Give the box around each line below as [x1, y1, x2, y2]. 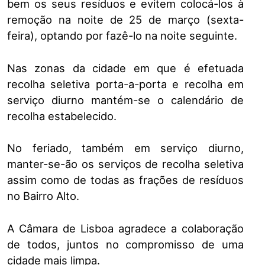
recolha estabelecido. [7, 109, 117, 122]
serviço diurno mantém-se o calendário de [7, 93, 244, 106]
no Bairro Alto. [7, 189, 79, 203]
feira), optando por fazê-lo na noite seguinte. [7, 29, 237, 42]
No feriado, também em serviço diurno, [7, 141, 244, 155]
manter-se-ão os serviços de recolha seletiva [7, 157, 244, 171]
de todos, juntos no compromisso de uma [7, 237, 244, 251]
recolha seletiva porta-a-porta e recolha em [7, 77, 244, 91]
